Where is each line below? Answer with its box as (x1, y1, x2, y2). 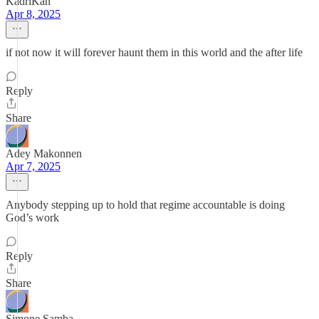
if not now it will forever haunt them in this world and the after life (6, 46, 303, 58)
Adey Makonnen (6, 147, 82, 159)
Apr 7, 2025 (6, 160, 61, 172)
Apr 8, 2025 (6, 8, 61, 20)
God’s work (6, 211, 59, 224)
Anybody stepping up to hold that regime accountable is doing (6, 199, 285, 211)
